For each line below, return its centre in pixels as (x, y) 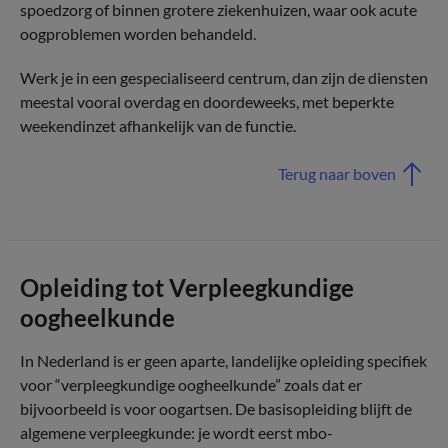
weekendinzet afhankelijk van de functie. (158, 125)
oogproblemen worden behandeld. (138, 33)
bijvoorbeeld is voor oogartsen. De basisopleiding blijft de (216, 408)
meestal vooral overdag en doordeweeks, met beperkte (207, 101)
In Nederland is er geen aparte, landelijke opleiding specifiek (223, 360)
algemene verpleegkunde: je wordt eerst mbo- (176, 432)
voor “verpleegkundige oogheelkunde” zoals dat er (191, 384)
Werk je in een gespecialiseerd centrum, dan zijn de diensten (224, 77)
